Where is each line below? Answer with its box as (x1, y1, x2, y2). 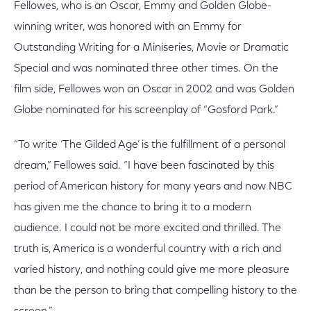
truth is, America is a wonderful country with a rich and (14, 244, 281, 255)
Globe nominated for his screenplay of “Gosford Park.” (14, 105, 278, 116)
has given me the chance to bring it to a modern (14, 202, 251, 213)
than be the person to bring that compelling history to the (14, 285, 297, 296)
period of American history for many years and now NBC (14, 181, 292, 192)
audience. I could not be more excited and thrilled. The (14, 223, 281, 234)
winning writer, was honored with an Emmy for (14, 22, 242, 33)
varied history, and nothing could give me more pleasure (14, 264, 289, 276)
